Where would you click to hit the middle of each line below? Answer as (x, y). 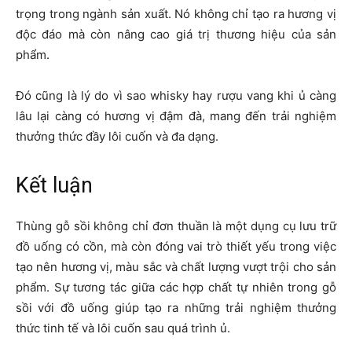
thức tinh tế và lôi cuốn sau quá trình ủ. (123, 328)
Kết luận (54, 186)
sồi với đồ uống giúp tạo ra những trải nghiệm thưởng (176, 308)
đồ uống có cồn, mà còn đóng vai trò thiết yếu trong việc (176, 247)
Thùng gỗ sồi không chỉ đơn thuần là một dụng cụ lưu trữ (176, 226)
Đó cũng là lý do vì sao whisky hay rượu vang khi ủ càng (176, 96)
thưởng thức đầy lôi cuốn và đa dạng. (117, 137)
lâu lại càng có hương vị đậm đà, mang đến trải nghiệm (176, 116)
